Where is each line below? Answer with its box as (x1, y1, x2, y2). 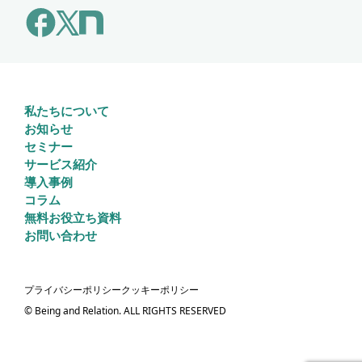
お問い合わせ (24, 227, 97, 244)
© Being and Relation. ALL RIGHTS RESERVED (24, 304, 226, 318)
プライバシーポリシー (24, 283, 121, 297)
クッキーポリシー (121, 283, 199, 297)
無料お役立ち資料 (24, 209, 121, 226)
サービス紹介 (24, 156, 97, 173)
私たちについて (24, 103, 109, 120)
